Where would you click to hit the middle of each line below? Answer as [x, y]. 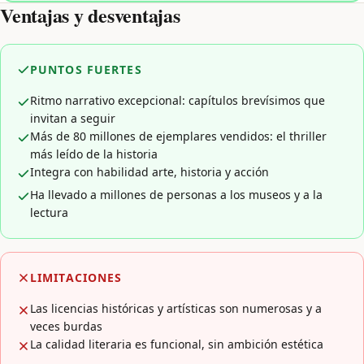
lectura [49, 212]
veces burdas [66, 326]
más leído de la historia [94, 154]
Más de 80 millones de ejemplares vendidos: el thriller [178, 136]
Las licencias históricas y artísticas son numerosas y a [176, 308]
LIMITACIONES [76, 277]
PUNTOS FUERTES [86, 69]
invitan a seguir [73, 118]
